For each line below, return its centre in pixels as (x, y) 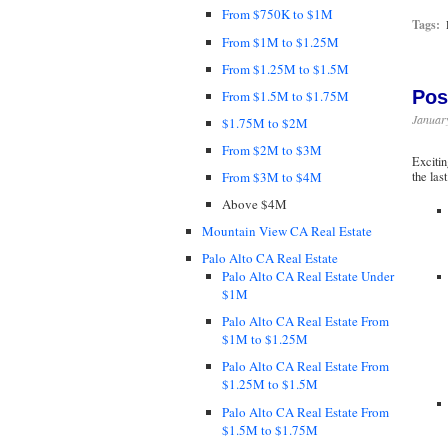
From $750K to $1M (277, 14)
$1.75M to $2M (265, 122)
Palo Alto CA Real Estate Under (308, 276)
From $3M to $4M (272, 176)
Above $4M (254, 204)
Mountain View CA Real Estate (287, 231)
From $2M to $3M (272, 149)
